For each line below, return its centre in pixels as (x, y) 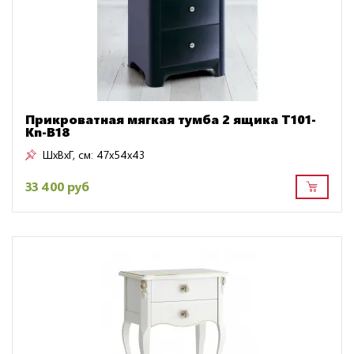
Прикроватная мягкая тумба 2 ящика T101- (171, 119)
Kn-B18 (48, 131)
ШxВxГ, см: (68, 154)
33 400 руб (57, 186)
